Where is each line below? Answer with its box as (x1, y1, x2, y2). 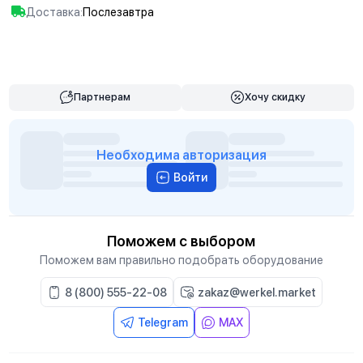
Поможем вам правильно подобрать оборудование (39, 253, 323, 267)
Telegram (137, 315, 188, 330)
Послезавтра (83, 4, 155, 19)
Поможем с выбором (107, 233, 256, 250)
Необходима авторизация (96, 147, 267, 164)
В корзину (163, 49, 224, 65)
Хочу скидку (245, 91, 306, 104)
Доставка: (26, 4, 83, 19)
